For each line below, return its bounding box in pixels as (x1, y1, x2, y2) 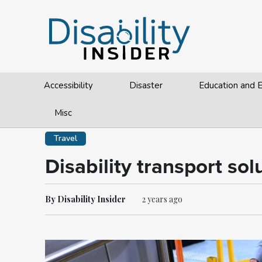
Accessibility (44, 80, 93, 91)
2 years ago (142, 194, 182, 205)
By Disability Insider (45, 194, 126, 205)
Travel (54, 133, 77, 144)
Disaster (129, 80, 163, 91)
